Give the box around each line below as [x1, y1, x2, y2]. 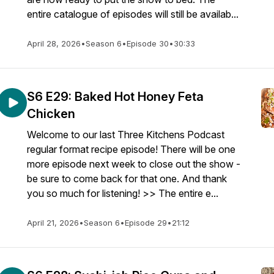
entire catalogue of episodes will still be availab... [27, 8, 239, 20]
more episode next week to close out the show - [27, 158, 240, 170]
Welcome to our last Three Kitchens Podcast [27, 128, 224, 141]
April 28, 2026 [27, 39, 81, 48]
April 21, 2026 [27, 218, 79, 228]
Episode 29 [125, 218, 167, 228]
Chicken [27, 106, 75, 121]
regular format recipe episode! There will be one [27, 143, 235, 155]
